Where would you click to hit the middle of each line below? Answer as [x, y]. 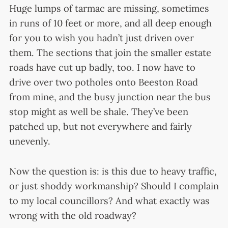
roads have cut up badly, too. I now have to [102, 67]
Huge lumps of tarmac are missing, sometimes [109, 8]
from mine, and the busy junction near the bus [110, 97]
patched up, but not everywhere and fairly [100, 126]
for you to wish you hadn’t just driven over [101, 38]
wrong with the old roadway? [73, 215]
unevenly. [30, 141]
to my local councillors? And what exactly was [109, 200]
